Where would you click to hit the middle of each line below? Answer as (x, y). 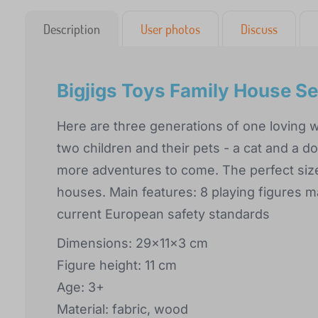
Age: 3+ (81, 287)
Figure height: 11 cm (117, 265)
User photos (170, 29)
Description (72, 29)
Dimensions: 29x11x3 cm (132, 243)
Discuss (259, 29)
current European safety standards (163, 214)
